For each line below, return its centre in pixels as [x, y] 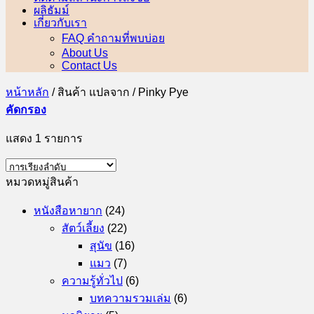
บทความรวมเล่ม [130, 298]
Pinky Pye [162, 92]
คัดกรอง [26, 110]
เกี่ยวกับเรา [60, 22]
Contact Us [89, 66]
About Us [85, 53]
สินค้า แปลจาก [94, 92]
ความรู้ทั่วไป [92, 281]
